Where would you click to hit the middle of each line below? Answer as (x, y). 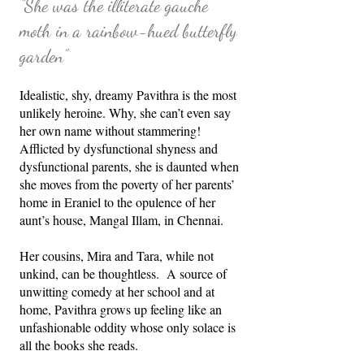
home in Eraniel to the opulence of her (117, 201)
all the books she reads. (79, 344)
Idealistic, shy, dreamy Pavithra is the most (128, 94)
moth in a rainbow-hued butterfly (128, 30)
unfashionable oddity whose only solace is (128, 327)
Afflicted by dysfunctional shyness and (119, 148)
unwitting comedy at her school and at (117, 291)
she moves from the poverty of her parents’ (127, 184)
